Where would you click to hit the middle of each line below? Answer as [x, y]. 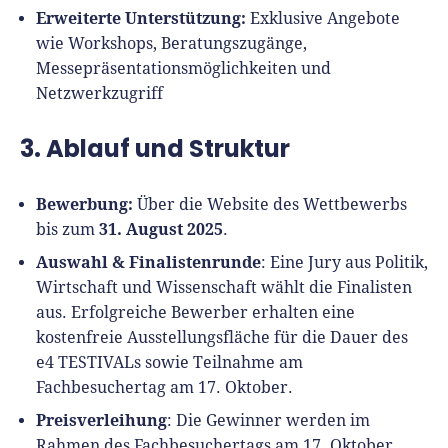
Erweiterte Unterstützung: [141, 18]
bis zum [67, 229]
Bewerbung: [84, 204]
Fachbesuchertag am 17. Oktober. [164, 387]
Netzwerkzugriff [99, 93]
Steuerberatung [84, 42]
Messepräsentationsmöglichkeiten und [183, 68]
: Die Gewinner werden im [268, 420]
